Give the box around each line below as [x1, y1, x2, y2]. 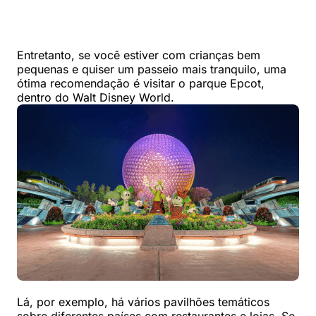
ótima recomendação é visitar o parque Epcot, [17, 76, 265, 90]
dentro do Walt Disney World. [17, 90, 174, 104]
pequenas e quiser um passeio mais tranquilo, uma [17, 62, 286, 76]
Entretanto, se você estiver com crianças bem [17, 48, 260, 62]
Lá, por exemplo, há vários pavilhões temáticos [17, 295, 269, 310]
